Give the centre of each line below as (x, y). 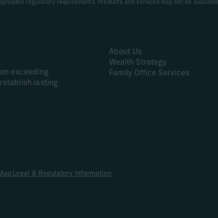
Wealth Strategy (138, 63)
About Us (125, 52)
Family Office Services (149, 73)
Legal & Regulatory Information (62, 174)
